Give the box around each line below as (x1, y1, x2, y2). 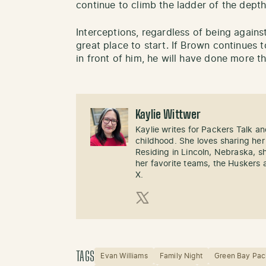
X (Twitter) (135, 206, 183, 216)
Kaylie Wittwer (135, 109, 201, 122)
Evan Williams (100, 252, 148, 260)
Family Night (159, 252, 202, 260)
